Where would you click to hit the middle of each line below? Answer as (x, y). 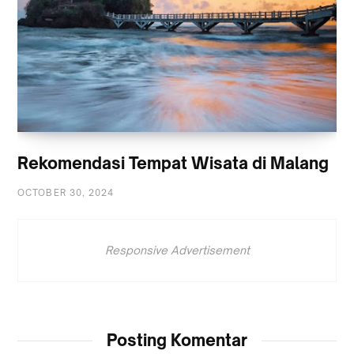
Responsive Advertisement (177, 250)
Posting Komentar (177, 340)
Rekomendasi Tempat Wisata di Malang (173, 163)
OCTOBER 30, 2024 (66, 192)
